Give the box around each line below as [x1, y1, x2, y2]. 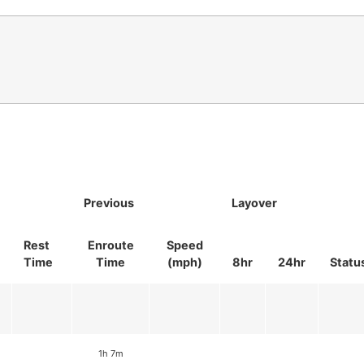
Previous [84, 195, 134, 210]
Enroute [87, 237, 134, 252]
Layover [232, 195, 277, 210]
